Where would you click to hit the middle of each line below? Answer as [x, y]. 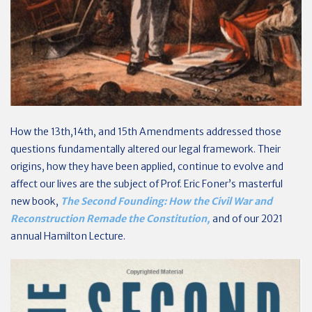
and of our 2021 [247, 219]
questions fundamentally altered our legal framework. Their [146, 149]
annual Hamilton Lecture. [68, 236]
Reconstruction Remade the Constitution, [110, 219]
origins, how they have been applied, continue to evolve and [147, 166]
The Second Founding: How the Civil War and [166, 201]
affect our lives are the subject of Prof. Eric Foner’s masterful [147, 184]
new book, [36, 201]
